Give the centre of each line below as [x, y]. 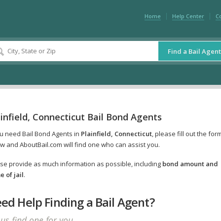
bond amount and [190, 164]
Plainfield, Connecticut [116, 134]
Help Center [188, 16]
